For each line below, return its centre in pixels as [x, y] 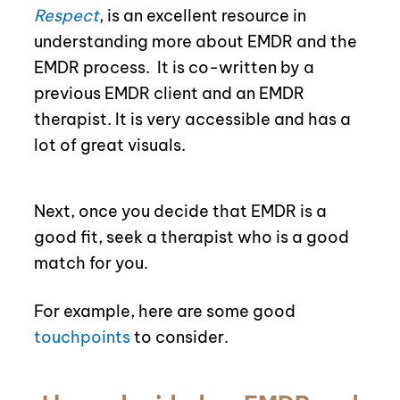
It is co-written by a [235, 68]
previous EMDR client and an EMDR [169, 94]
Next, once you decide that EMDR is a [180, 212]
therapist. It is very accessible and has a [192, 120]
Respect [66, 16]
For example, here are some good [164, 312]
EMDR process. [92, 68]
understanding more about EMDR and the [195, 42]
